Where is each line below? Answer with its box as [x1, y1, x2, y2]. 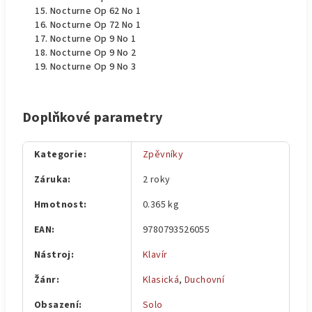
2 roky [143, 173, 171, 187]
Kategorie [34, 148, 84, 162]
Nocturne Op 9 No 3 [50, 60, 136, 74]
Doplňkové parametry [22, 108, 163, 127]
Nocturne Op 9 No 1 [50, 32, 136, 46]
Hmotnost [34, 198, 84, 212]
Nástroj [34, 248, 71, 262]
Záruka [34, 173, 68, 187]
